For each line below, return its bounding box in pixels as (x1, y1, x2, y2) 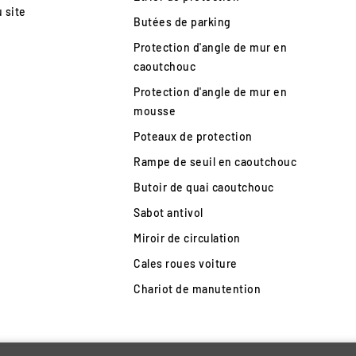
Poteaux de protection (133, 129, 253, 143)
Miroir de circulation (133, 230, 241, 245)
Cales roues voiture (133, 256, 238, 270)
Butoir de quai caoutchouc (133, 180, 274, 194)
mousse (133, 103, 176, 118)
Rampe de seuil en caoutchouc (133, 154, 297, 168)
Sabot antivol (133, 205, 203, 219)
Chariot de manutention (133, 281, 261, 296)
